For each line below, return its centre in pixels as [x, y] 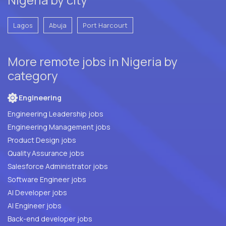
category [33, 75]
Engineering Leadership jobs [55, 114]
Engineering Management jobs [59, 127]
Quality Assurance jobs [77, 153]
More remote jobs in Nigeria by [93, 61]
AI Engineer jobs [35, 205]
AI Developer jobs [37, 192]
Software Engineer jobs [47, 179]
